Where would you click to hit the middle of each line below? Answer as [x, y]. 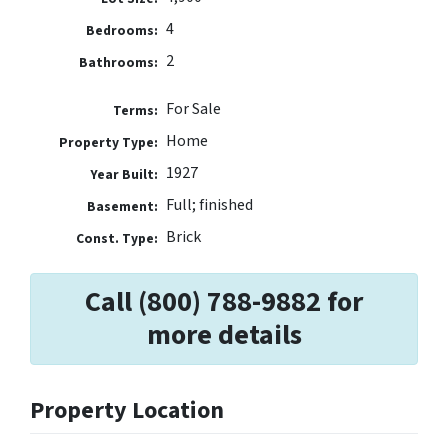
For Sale [193, 109]
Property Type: [109, 143]
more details [224, 335]
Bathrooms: [119, 63]
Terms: [136, 111]
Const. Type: [117, 239]
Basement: [123, 207]
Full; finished [209, 205]
